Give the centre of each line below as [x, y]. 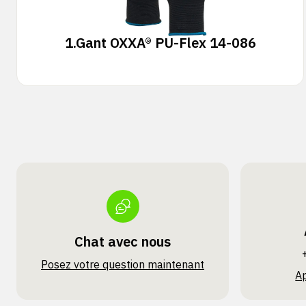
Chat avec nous [123, 241]
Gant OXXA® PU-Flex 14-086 [166, 43]
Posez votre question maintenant [123, 264]
